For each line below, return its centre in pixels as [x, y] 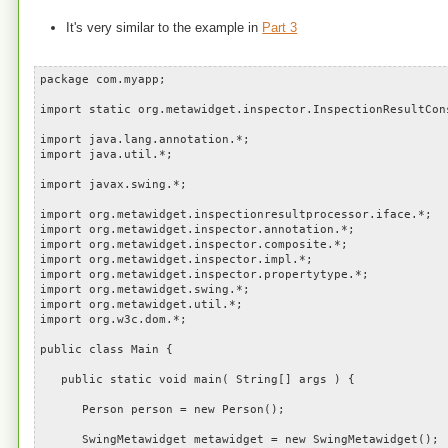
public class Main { [106, 349]
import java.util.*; [106, 154]
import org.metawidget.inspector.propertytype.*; [204, 274]
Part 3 [280, 27]
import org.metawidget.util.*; [141, 304]
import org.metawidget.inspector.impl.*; [176, 259]
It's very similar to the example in [164, 27]
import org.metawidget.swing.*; [144, 289]
